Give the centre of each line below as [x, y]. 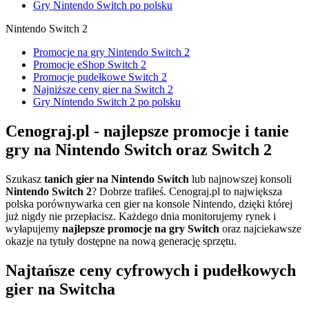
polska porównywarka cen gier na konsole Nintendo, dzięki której [149, 204]
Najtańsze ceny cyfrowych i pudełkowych [151, 270]
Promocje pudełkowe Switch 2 [100, 77]
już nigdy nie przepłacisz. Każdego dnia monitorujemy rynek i [141, 217]
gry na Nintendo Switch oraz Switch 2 [139, 150]
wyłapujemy [32, 229]
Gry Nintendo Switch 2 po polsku [107, 102]
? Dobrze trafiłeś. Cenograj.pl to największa [187, 192]
